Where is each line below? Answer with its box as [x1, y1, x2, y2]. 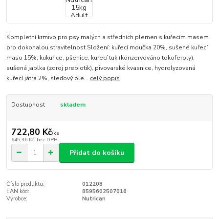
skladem [60, 100, 86, 109]
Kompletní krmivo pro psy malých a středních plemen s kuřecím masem [6, 33, 209, 41]
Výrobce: [6, 195, 28, 203]
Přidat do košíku [69, 148, 124, 157]
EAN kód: [6, 188, 30, 196]
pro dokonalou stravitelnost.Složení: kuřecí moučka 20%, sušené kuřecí [6, 43, 208, 51]
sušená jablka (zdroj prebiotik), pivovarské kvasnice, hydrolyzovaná [6, 64, 196, 72]
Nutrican [82, 195, 106, 203]
